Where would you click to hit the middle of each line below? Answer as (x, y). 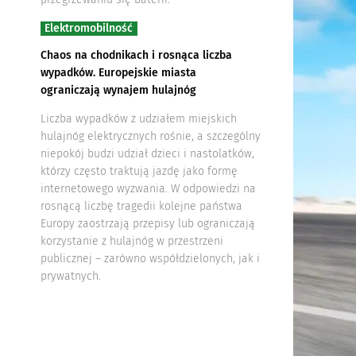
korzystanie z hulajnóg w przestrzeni (132, 241)
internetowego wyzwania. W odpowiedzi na (148, 188)
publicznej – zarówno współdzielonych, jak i (150, 258)
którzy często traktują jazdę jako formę (139, 171)
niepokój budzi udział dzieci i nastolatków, (147, 153)
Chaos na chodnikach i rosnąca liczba (136, 55)
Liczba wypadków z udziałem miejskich (138, 118)
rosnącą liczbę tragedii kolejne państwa (141, 206)
